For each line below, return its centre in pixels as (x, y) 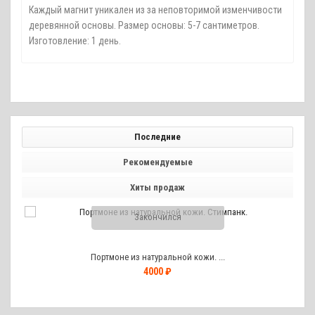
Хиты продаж (157, 187)
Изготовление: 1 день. (75, 41)
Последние (157, 137)
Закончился (157, 217)
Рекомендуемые (157, 162)
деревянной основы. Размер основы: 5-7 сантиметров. (144, 25)
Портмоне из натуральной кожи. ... (157, 257)
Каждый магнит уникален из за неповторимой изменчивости (155, 10)
